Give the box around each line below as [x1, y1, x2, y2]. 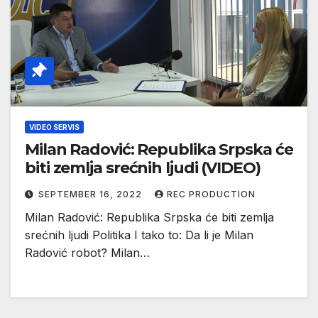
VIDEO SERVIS [29, 123, 79, 132]
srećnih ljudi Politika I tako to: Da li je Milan [25, 228, 253, 243]
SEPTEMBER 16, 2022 [38, 189, 145, 200]
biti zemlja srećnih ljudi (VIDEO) [25, 158, 261, 178]
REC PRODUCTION [167, 189, 256, 200]
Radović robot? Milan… [25, 246, 150, 261]
